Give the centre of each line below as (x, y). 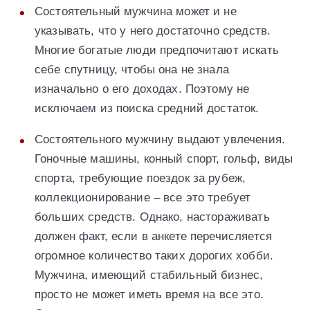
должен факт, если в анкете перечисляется (153, 237)
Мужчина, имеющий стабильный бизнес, (149, 275)
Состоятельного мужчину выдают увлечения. (160, 140)
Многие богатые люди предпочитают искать (157, 51)
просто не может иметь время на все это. (149, 295)
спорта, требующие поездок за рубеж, (140, 179)
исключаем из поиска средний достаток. (147, 109)
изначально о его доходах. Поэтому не (142, 89)
